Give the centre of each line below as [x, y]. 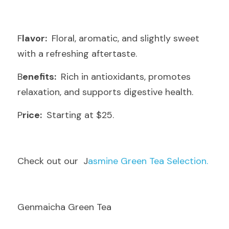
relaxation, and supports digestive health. [105, 92]
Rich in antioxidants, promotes [124, 77]
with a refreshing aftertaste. [77, 54]
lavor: [36, 38]
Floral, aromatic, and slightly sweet [124, 38]
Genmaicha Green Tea [64, 207]
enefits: [40, 77]
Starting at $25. [79, 115]
